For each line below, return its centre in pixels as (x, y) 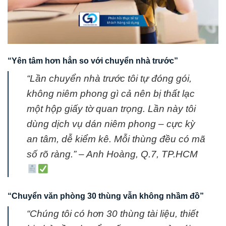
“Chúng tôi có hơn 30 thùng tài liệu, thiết (112, 214)
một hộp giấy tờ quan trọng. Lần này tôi (111, 109)
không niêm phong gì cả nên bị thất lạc (111, 94)
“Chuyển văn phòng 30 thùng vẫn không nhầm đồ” (106, 196)
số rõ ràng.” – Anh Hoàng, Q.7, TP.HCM (112, 154)
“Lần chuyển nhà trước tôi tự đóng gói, (109, 79)
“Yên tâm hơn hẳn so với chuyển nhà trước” (93, 61)
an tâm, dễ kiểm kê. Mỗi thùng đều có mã (116, 139)
